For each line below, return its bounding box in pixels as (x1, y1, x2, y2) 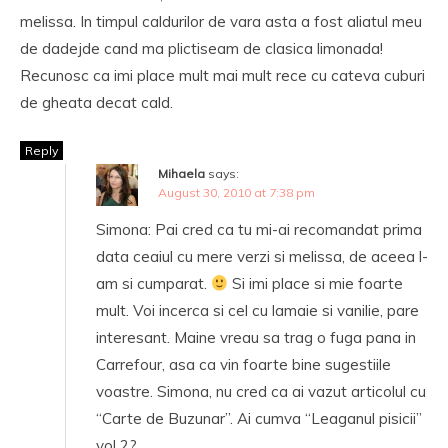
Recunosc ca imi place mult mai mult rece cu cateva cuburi (20, 66, 425, 85)
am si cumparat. (96, 274, 211, 293)
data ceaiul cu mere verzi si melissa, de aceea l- (96, 247, 428, 266)
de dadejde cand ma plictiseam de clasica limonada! (20, 39, 383, 58)
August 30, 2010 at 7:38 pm (158, 185, 315, 200)
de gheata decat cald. (20, 93, 173, 112)
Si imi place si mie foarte (228, 274, 404, 293)
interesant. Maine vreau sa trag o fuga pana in (96, 328, 416, 347)
